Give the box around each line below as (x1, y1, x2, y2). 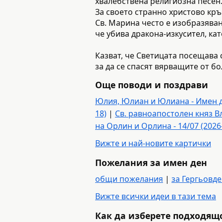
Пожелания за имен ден (95, 156, 207, 168)
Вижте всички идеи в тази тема (95, 190, 216, 202)
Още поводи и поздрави (95, 78, 208, 91)
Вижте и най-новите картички (95, 137, 211, 149)
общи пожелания (95, 173, 163, 184)
